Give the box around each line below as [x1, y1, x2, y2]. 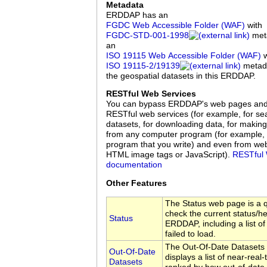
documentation [106, 160, 162, 170]
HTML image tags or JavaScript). [106, 150, 232, 160]
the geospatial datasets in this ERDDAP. [106, 71, 256, 80]
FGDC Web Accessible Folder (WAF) [106, 20, 245, 30]
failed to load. [165, 229, 216, 238]
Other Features [106, 178, 167, 188]
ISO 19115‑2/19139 [106, 61, 180, 70]
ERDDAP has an [106, 10, 168, 20]
